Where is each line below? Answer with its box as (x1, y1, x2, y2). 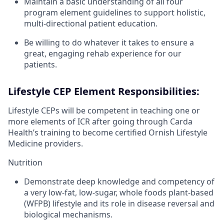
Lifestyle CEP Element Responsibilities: (8, 84, 199, 98)
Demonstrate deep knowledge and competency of (24, 175, 214, 187)
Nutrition (8, 156, 42, 168)
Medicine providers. (8, 137, 83, 149)
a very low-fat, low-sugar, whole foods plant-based (24, 186, 213, 198)
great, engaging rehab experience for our (24, 47, 181, 59)
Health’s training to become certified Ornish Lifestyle (8, 126, 207, 138)
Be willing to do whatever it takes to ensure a (24, 36, 194, 48)
